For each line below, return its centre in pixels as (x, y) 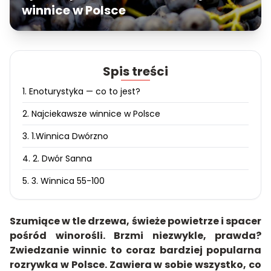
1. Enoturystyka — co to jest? (81, 91)
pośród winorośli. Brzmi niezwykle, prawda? (135, 236)
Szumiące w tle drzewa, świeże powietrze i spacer (135, 221)
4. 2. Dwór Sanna (57, 158)
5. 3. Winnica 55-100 (64, 181)
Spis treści (135, 71)
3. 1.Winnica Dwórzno (65, 136)
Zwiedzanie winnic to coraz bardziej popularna (135, 250)
